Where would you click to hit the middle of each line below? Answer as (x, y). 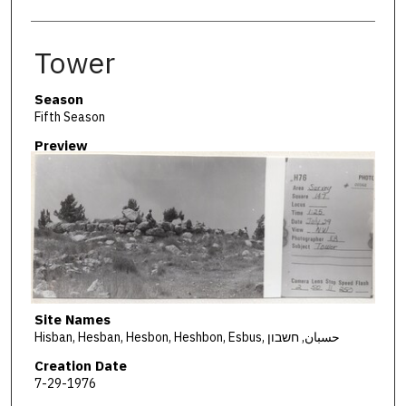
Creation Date (80, 366)
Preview (61, 146)
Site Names (72, 319)
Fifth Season (69, 116)
